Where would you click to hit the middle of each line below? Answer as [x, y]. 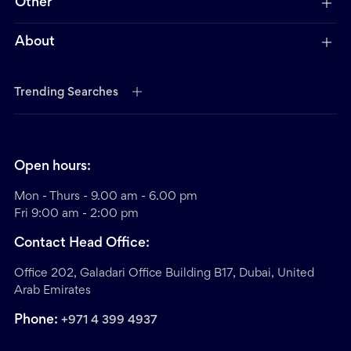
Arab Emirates [52, 291]
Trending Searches [66, 93]
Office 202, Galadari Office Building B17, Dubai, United [164, 274]
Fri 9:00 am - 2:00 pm [76, 214]
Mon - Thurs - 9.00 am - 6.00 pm [106, 197]
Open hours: [52, 167]
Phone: [38, 321]
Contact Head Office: [82, 244]
